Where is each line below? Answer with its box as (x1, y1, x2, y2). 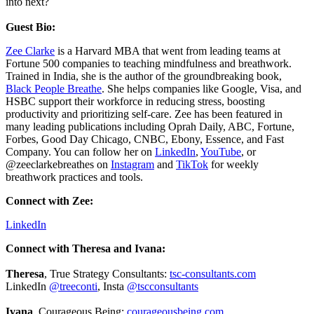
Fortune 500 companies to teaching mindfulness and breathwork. (6, 57, 292, 69)
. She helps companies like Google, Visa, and (102, 82, 301, 95)
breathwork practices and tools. (6, 170, 143, 183)
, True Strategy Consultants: (44, 267, 170, 280)
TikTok (176, 158, 208, 170)
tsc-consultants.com (170, 267, 256, 280)
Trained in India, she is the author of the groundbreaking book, (6, 69, 282, 82)
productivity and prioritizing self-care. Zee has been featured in (6, 107, 282, 120)
